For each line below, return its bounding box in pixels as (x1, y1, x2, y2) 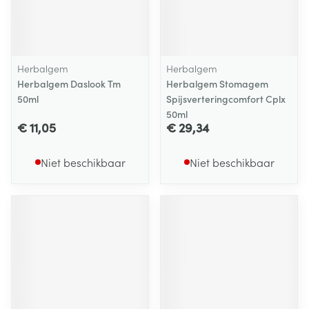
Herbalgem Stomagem (166, 77, 268, 90)
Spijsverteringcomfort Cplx (166, 92, 286, 106)
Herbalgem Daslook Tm (17, 77, 121, 90)
